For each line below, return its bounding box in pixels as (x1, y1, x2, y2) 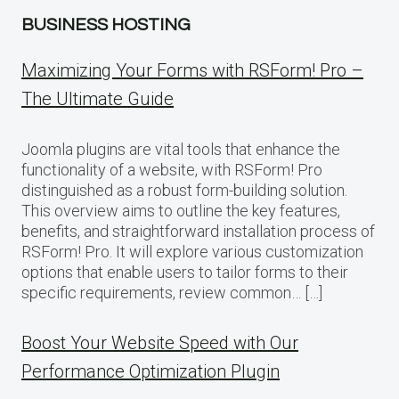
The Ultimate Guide (21, 87, 174, 110)
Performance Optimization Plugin (21, 360, 280, 382)
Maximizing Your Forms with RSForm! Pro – (21, 59, 363, 81)
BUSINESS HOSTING (21, 15, 191, 34)
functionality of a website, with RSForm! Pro (21, 159, 322, 179)
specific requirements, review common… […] (21, 282, 322, 302)
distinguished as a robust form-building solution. (21, 180, 347, 199)
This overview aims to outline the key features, (21, 200, 340, 220)
